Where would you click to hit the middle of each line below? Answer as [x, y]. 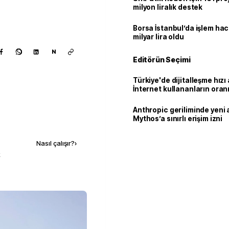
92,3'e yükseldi [159, 98]
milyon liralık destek [168, 7]
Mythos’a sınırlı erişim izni [178, 119]
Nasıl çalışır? [55, 143]
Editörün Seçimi [162, 60]
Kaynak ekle [46, 122]
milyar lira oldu [158, 37]
